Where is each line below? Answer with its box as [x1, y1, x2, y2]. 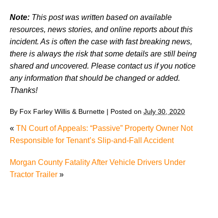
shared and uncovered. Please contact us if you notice [10, 61, 196, 70]
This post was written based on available [30, 13, 172, 21]
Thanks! [10, 86, 37, 94]
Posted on [110, 107, 144, 115]
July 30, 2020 [144, 107, 185, 115]
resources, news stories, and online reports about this [10, 25, 193, 34]
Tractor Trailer [10, 170, 57, 179]
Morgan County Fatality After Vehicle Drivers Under [10, 158, 185, 166]
